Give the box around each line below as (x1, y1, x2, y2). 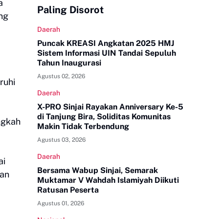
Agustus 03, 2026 (37, 136, 86, 143)
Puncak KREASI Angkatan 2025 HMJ (37, 39, 174, 48)
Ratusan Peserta (37, 185, 99, 195)
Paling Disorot (37, 4, 104, 16)
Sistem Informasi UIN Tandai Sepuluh (37, 48, 176, 58)
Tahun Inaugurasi (37, 58, 101, 67)
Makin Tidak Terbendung (37, 122, 129, 131)
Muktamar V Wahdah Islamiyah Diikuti (37, 175, 179, 185)
